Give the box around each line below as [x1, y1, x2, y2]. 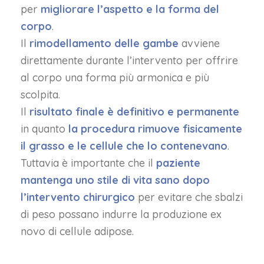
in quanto [21, 122, 68, 136]
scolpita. [21, 88, 60, 101]
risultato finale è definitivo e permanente [29, 105, 239, 118]
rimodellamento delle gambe [29, 37, 179, 50]
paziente [153, 156, 200, 170]
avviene [179, 37, 220, 50]
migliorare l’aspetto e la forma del [41, 2, 219, 16]
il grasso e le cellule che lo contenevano [21, 139, 227, 153]
